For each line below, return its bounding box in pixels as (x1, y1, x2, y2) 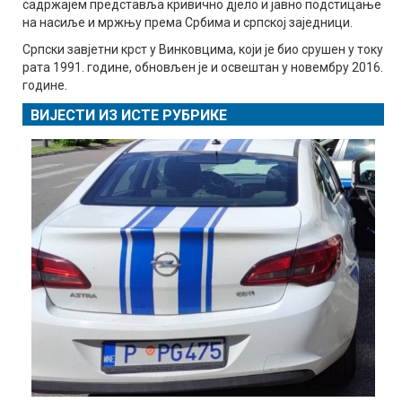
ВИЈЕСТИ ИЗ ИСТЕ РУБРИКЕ (31, 107, 227, 125)
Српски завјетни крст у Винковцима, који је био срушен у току (22, 42, 383, 57)
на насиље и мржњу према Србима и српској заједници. (22, 15, 353, 31)
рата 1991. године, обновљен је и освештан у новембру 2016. (22, 60, 383, 75)
